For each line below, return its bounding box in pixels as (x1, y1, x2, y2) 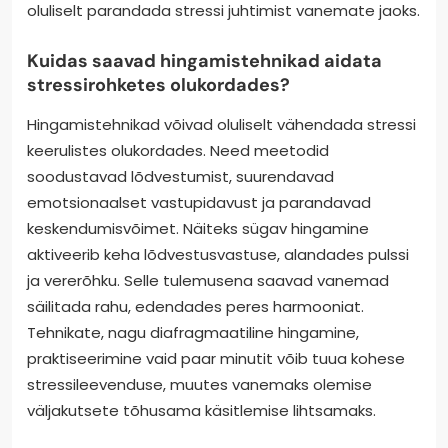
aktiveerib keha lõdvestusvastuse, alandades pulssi (27, 244, 409, 266)
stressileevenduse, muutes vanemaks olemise (27, 374, 372, 396)
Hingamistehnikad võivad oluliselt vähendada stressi (27, 114, 416, 136)
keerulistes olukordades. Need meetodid (27, 140, 329, 162)
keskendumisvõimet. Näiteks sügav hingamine (27, 218, 369, 240)
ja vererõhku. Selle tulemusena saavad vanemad (27, 270, 389, 292)
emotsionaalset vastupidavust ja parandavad (27, 192, 371, 214)
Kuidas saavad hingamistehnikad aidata (27, 49, 382, 74)
